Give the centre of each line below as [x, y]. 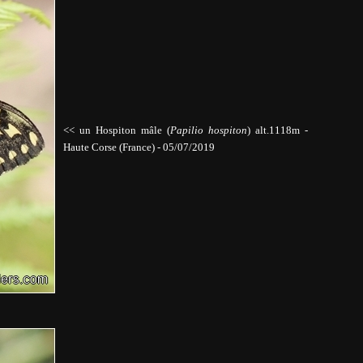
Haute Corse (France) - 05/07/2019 [139, 147]
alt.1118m [277, 130]
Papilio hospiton [208, 130]
